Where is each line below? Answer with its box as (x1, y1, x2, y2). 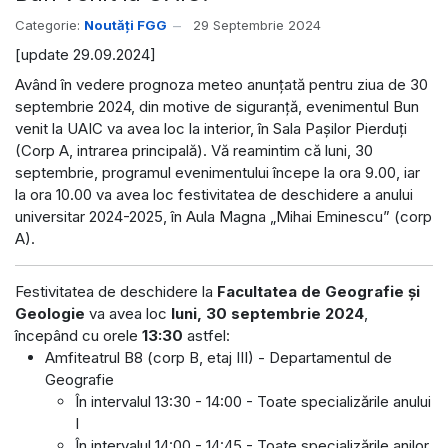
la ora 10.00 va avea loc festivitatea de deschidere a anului (15, 184, 413, 204)
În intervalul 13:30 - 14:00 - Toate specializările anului (75, 391, 431, 411)
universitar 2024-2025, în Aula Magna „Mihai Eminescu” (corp (15, 206, 432, 226)
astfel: (183, 325, 230, 345)
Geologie (15, 303, 85, 323)
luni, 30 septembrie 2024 (171, 303, 364, 323)
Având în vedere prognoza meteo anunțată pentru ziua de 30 (15, 74, 428, 94)
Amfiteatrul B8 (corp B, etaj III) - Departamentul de (45, 347, 392, 367)
